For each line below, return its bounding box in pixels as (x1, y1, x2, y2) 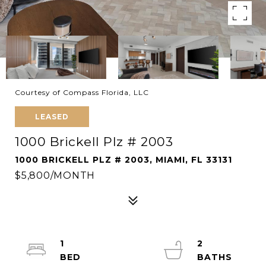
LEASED (35, 112, 69, 121)
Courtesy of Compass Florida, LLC (15, 88, 149, 97)
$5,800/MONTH (15, 170, 95, 181)
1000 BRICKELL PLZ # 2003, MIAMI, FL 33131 (15, 154, 232, 165)
